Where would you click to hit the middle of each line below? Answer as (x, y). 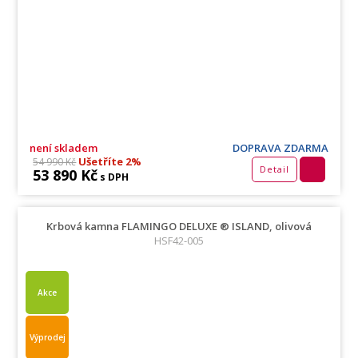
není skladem (64, 148)
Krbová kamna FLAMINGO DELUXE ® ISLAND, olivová (179, 227)
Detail (274, 169)
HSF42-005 (179, 241)
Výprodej (47, 338)
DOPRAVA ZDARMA (280, 148)
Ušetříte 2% (109, 162)
